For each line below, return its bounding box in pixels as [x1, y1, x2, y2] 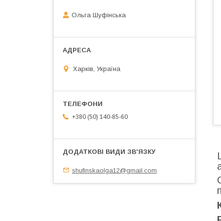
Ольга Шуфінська [72, 11, 126, 19]
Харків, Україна [73, 65, 120, 73]
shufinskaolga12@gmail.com [72, 166, 157, 174]
